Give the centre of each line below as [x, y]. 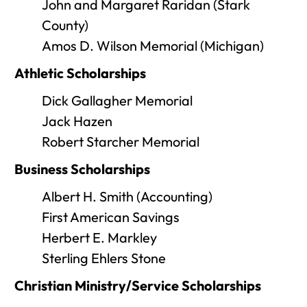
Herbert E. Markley [99, 237]
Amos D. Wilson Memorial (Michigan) [153, 46]
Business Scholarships [82, 169]
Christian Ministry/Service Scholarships [138, 285]
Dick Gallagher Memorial [117, 100]
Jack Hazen [77, 121]
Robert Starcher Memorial [121, 142]
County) [65, 25]
